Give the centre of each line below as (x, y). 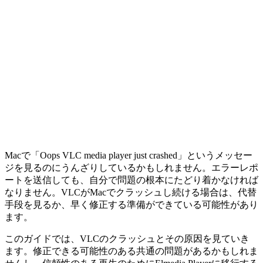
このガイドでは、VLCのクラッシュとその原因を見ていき (127, 238)
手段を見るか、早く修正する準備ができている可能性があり (131, 204)
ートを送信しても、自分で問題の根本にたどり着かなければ (131, 180)
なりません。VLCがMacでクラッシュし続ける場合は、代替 (131, 192)
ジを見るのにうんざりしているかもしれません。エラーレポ (131, 167)
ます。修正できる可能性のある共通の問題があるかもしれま (131, 251)
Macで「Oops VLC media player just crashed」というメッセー (129, 155)
